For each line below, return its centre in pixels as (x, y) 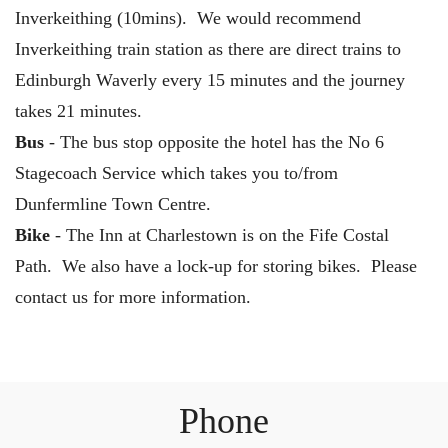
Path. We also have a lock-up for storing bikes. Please (216, 265)
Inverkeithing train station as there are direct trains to (208, 48)
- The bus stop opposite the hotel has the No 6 (214, 141)
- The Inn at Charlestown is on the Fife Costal (219, 234)
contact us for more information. (133, 296)
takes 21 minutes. (78, 110)
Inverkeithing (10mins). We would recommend (188, 17)
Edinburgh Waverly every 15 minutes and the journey (210, 79)
